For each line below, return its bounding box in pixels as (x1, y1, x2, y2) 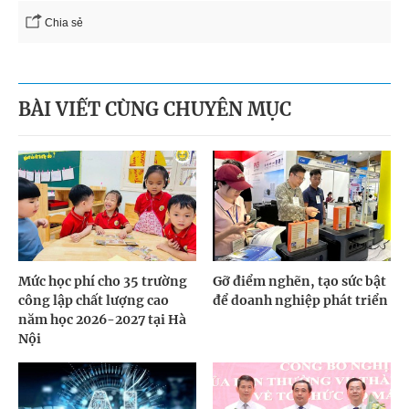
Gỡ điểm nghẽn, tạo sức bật (213, 273, 387, 290)
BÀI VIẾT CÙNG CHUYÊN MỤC (18, 97, 291, 121)
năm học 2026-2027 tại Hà (18, 311, 186, 329)
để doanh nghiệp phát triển (213, 292, 389, 309)
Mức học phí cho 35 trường (18, 273, 187, 290)
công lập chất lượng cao (18, 292, 169, 309)
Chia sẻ (45, 16, 83, 29)
